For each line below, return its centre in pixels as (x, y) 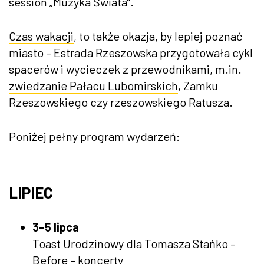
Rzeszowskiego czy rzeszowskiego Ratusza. (121, 102)
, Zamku (198, 85)
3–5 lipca (56, 227)
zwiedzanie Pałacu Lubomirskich (93, 85)
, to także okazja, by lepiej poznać (158, 36)
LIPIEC (31, 192)
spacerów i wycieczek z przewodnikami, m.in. (125, 69)
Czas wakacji (41, 36)
